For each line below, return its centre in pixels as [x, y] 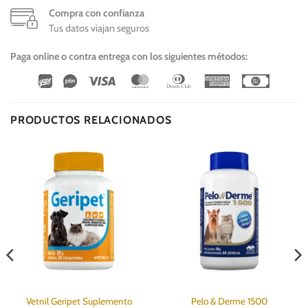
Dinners [210, 80]
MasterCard [180, 80]
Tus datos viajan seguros [99, 29]
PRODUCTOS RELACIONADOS [91, 120]
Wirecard [73, 80]
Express [249, 97]
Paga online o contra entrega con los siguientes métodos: [129, 57]
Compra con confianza [97, 13]
